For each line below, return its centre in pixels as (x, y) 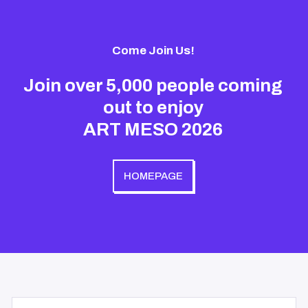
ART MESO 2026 (153, 129)
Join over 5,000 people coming (153, 85)
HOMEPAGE (153, 176)
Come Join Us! (153, 50)
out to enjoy (153, 107)
